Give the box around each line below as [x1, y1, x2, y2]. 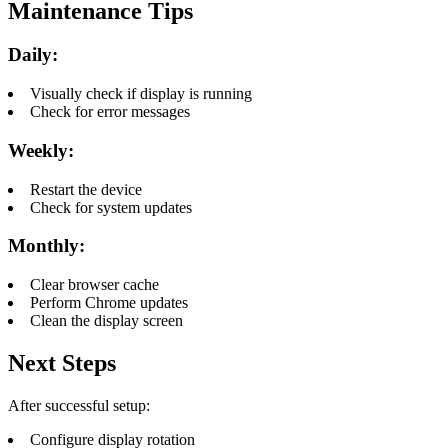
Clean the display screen [30, 312, 183, 330]
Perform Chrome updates [30, 294, 188, 312]
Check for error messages [30, 103, 190, 121]
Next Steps [8, 349, 116, 376]
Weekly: [8, 139, 74, 161]
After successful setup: [8, 396, 150, 414]
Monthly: [8, 235, 85, 257]
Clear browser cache [30, 276, 159, 294]
